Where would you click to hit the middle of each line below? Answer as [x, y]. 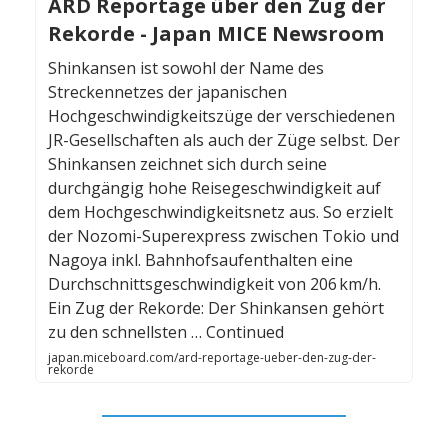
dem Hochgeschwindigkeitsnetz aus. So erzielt [220, 212]
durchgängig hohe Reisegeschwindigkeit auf [214, 188]
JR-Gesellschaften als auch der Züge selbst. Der [224, 140]
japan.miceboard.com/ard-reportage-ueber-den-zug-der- [212, 358]
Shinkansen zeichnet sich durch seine [187, 164]
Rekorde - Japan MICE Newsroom [216, 34]
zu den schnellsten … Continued [166, 332]
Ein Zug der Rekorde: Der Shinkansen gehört [216, 308]
